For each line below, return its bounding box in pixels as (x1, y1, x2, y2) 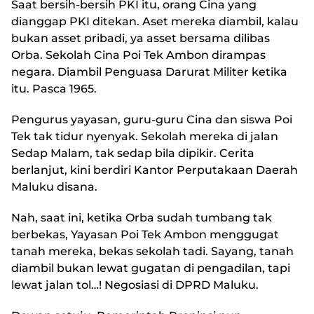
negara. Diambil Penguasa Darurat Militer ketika (11, 65, 287, 79)
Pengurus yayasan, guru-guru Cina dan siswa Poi (11, 113, 292, 127)
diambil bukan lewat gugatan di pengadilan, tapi (11, 261, 290, 275)
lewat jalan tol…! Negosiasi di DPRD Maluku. (11, 278, 259, 292)
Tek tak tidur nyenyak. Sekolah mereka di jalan (11, 130, 278, 144)
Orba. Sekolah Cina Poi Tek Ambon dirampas (11, 48, 266, 62)
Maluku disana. (11, 180, 97, 194)
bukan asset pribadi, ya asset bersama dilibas (11, 32, 270, 46)
